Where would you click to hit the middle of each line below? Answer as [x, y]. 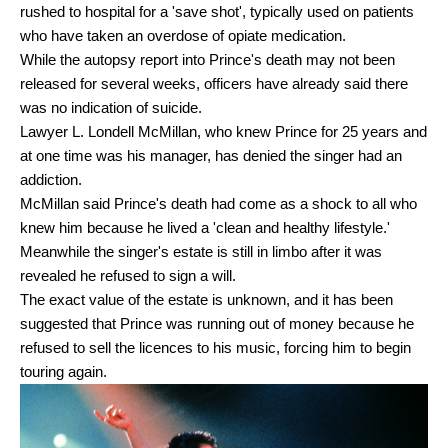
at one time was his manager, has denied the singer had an [211, 156]
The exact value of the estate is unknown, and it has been [206, 300]
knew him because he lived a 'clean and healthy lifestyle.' [209, 228]
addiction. [51, 180]
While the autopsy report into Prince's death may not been [207, 60]
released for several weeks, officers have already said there [214, 84]
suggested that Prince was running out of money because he [217, 324]
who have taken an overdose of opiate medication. [183, 36]
